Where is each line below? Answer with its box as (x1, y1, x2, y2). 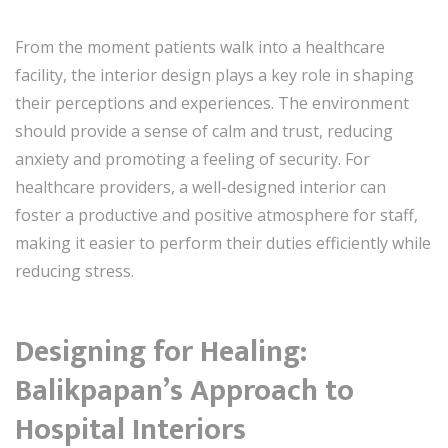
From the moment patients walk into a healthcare (15, 35, 385, 58)
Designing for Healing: (15, 326, 307, 377)
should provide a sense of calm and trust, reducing (15, 119, 393, 142)
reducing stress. (15, 259, 134, 282)
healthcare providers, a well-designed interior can (15, 175, 386, 198)
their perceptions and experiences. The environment (15, 91, 409, 114)
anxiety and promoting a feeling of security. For (15, 147, 370, 170)
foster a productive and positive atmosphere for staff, (15, 203, 418, 226)
